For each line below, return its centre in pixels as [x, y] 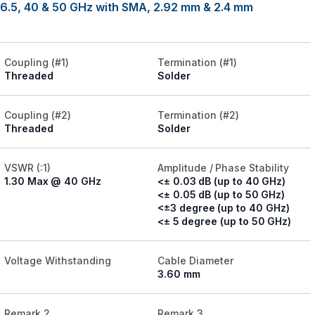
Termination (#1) [197, 63]
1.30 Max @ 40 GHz [53, 181]
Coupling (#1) [37, 63]
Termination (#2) [198, 115]
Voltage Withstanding [58, 261]
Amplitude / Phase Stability [224, 168]
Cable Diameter [195, 261]
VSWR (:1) [27, 168]
